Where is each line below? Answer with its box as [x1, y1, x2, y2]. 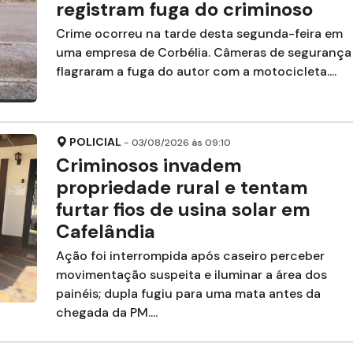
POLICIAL [69, 135, 121, 150]
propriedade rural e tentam [55, 175, 308, 200]
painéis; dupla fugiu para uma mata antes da [55, 285, 321, 303]
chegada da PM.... [55, 304, 158, 321]
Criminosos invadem [55, 153, 242, 178]
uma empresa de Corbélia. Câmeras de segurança [55, 44, 351, 61]
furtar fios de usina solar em [55, 197, 310, 222]
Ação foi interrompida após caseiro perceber [55, 247, 325, 265]
